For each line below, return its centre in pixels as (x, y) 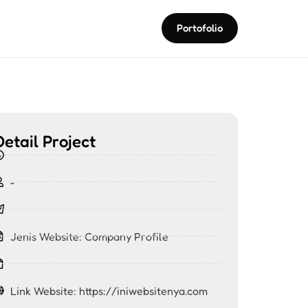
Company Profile (126, 236)
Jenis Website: (47, 236)
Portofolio (200, 28)
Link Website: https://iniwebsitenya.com (109, 290)
